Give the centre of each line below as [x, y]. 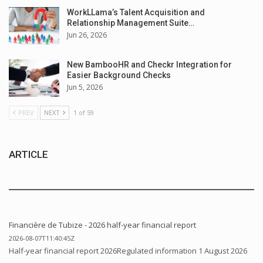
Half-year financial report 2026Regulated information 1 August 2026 [128, 250]
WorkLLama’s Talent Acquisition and [136, 13]
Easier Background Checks [119, 75]
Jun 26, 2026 [87, 35]
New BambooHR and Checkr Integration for [149, 64]
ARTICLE [28, 154]
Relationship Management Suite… [131, 23]
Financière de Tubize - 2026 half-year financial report [102, 225]
